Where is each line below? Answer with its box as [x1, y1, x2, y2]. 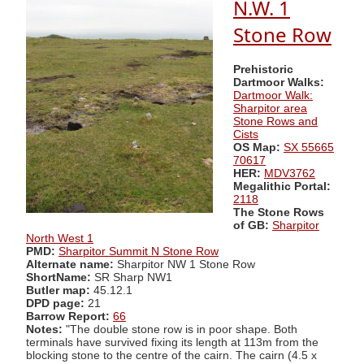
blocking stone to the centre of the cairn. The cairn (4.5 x [26, 349, 317, 362]
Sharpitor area [233, 102, 307, 115]
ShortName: [26, 271, 91, 284]
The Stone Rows [233, 206, 324, 219]
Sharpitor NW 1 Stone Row [117, 258, 255, 271]
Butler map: [26, 284, 93, 297]
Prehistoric [233, 63, 293, 76]
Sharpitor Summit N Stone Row [58, 245, 219, 258]
